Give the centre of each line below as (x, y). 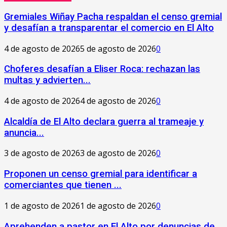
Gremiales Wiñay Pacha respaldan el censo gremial (113, 16)
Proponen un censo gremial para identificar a (101, 174)
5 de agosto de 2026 (118, 48)
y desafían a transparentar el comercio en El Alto (109, 28)
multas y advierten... (47, 80)
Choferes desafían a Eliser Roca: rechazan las (102, 69)
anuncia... (24, 133)
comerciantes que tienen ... (63, 185)
